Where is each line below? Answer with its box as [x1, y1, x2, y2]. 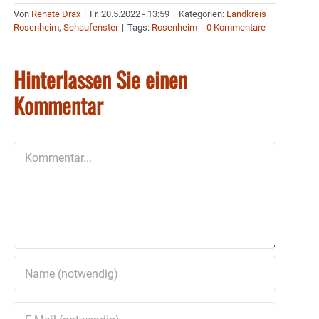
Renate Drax [31, 9, 80, 20]
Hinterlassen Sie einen [14, 63, 187, 96]
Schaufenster [63, 22, 118, 33]
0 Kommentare [206, 22, 266, 33]
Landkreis [226, 9, 266, 20]
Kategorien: [179, 9, 226, 20]
